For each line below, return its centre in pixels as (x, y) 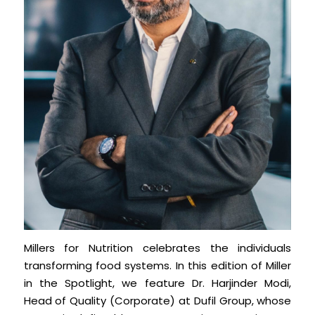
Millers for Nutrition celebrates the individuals (157, 248)
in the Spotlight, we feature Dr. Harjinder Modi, (157, 283)
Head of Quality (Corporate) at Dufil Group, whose (157, 301)
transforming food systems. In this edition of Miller (157, 266)
